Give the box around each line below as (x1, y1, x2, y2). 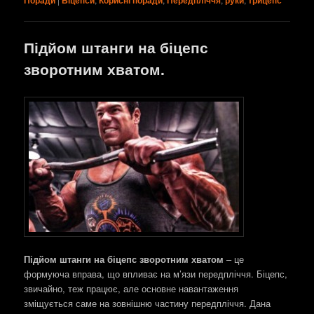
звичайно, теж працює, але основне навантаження (24, 282, 239, 296)
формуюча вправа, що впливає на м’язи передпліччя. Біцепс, (24, 267, 288, 281)
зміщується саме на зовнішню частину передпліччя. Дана (24, 296, 271, 310)
